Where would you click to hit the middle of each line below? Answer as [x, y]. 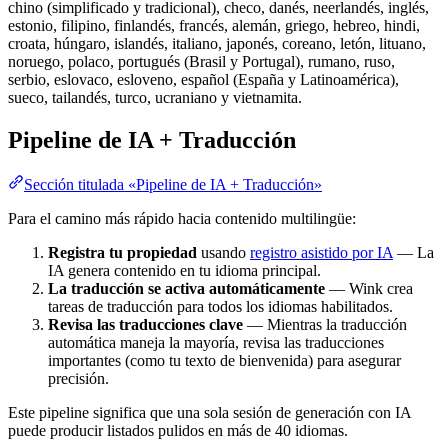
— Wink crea [369, 288]
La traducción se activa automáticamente [186, 288]
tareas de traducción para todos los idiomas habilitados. [220, 306]
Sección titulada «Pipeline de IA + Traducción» [173, 184]
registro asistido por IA [321, 252]
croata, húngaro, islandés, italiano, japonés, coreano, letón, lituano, [217, 44]
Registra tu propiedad [122, 252]
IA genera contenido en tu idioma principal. [184, 270]
